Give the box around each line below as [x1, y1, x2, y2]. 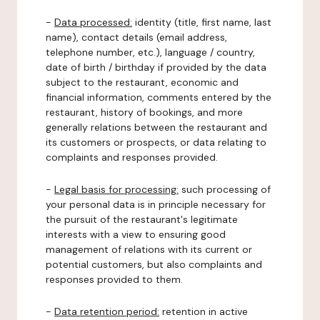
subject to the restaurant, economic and [46, 76, 239, 89]
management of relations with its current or [46, 243, 252, 256]
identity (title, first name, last [132, 16, 271, 29]
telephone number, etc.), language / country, [46, 46, 255, 59]
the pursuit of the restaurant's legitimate [46, 213, 238, 226]
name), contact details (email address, [46, 31, 227, 44]
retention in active [159, 305, 248, 318]
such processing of [179, 183, 271, 196]
